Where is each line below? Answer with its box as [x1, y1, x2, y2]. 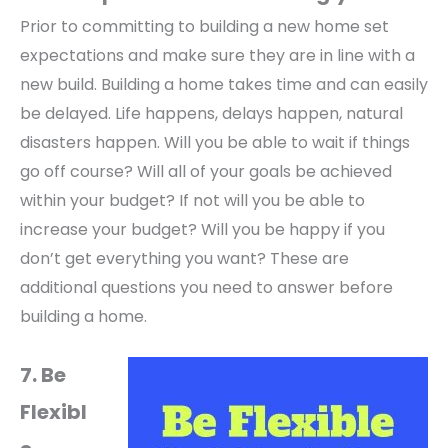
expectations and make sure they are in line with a [20, 44, 415, 68]
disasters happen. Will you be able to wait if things [20, 131, 410, 155]
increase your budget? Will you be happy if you [20, 218, 385, 242]
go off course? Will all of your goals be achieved [20, 160, 392, 184]
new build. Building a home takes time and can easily [20, 73, 428, 97]
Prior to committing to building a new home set [20, 15, 389, 39]
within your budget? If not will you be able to [20, 189, 365, 213]
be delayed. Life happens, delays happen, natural [20, 102, 403, 126]
